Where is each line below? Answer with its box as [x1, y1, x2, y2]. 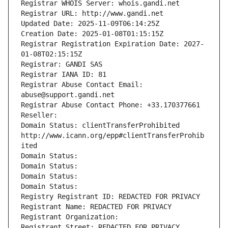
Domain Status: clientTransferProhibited [21, 121, 180, 130]
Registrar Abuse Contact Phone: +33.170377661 [21, 101, 200, 109]
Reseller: [21, 111, 62, 120]
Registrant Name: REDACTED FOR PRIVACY [21, 203, 172, 211]
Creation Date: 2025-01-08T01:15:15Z [21, 30, 163, 38]
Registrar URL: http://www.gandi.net [21, 9, 163, 18]
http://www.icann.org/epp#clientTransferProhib [21, 131, 204, 140]
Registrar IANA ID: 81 [21, 70, 106, 79]
